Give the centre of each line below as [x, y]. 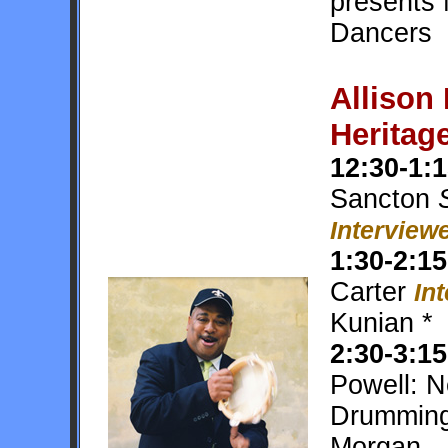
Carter [372, 292]
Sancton [380, 199]
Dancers [381, 33]
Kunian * [381, 323]
